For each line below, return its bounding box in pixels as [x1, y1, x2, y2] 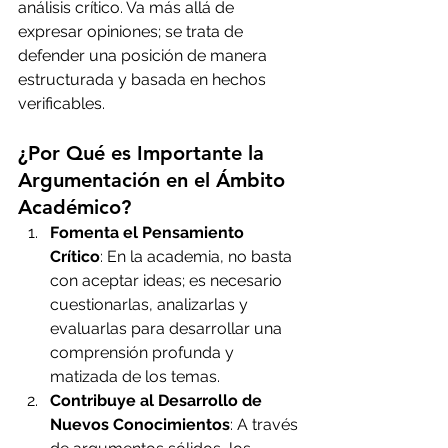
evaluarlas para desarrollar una [50, 319, 286, 339]
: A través [230, 415, 302, 435]
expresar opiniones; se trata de [18, 22, 247, 42]
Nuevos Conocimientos [50, 415, 230, 435]
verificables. [18, 94, 105, 114]
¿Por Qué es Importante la [18, 141, 270, 166]
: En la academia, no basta [100, 247, 296, 267]
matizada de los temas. [50, 367, 220, 387]
